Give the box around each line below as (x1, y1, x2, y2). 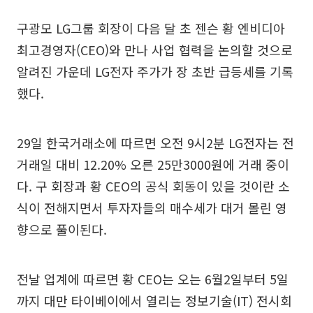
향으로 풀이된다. (17, 219, 107, 238)
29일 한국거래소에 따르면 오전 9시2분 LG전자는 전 (17, 133, 294, 152)
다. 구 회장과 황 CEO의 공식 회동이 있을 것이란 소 (17, 176, 290, 195)
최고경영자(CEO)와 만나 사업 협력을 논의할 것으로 (17, 40, 293, 59)
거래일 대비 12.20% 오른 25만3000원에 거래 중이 (17, 154, 289, 173)
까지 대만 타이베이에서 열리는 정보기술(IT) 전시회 (17, 291, 292, 310)
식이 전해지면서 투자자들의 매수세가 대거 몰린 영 (17, 198, 287, 217)
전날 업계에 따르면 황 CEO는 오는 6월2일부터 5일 (17, 269, 289, 288)
